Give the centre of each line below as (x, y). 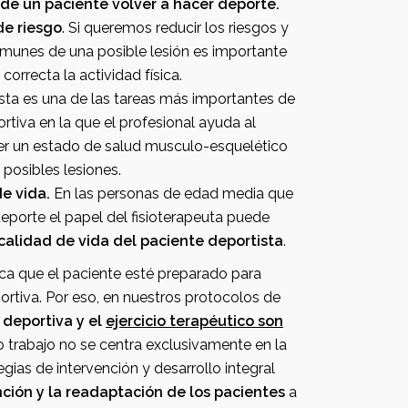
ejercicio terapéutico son (194, 321)
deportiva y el (54, 321)
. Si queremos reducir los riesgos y (109, 28)
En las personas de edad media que (108, 194)
